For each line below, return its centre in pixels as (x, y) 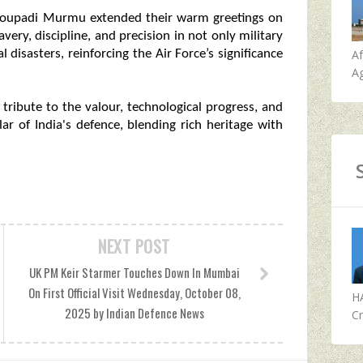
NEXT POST (134, 246)
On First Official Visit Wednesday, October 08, (134, 293)
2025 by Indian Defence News (134, 313)
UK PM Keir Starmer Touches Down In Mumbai (134, 272)
